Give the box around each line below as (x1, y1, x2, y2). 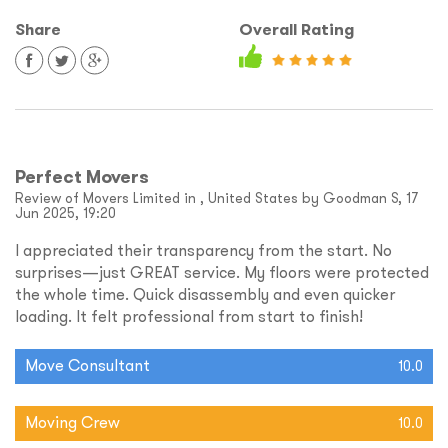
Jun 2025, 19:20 (15, 204, 116, 223)
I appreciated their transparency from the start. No (15, 240, 392, 261)
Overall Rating (239, 19, 354, 41)
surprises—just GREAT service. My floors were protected (15, 262, 429, 283)
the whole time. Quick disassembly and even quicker (15, 284, 395, 305)
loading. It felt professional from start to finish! (15, 306, 363, 327)
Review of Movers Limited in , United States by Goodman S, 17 (15, 189, 418, 208)
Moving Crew (25, 412, 120, 433)
